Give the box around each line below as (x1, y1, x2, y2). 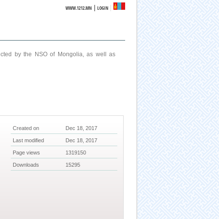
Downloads (13, 162, 40, 168)
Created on (13, 125, 40, 131)
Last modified (13, 137, 44, 144)
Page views (13, 150, 41, 156)
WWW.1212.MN (66, 5, 92, 11)
